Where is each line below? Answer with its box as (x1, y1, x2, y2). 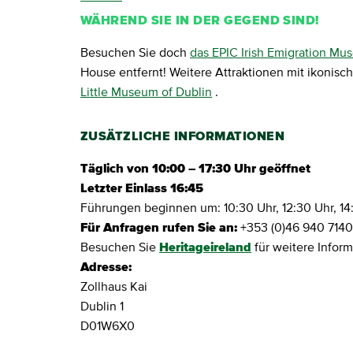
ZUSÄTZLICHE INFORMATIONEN (80, 129, 284, 143)
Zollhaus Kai (80, 280, 147, 293)
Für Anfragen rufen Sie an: (80, 221, 237, 234)
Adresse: (80, 260, 132, 273)
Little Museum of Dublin (80, 85, 212, 98)
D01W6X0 (80, 319, 135, 333)
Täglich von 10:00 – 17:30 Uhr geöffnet (80, 162, 310, 175)
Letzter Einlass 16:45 (80, 181, 203, 195)
